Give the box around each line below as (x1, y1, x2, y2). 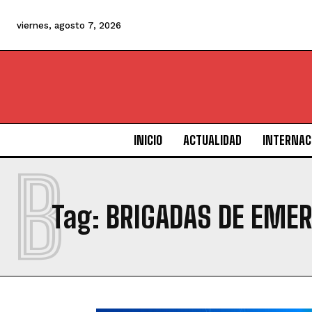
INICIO (133, 132, 162, 148)
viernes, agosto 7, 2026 (17, 20, 121, 31)
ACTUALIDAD (182, 132, 242, 148)
